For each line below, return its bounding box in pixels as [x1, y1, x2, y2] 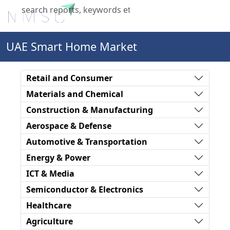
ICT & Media [26, 167, 74, 179]
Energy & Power [26, 151, 90, 163]
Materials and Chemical [26, 88, 123, 100]
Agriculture [26, 215, 73, 227]
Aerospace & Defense [26, 120, 111, 131]
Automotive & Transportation [26, 136, 147, 147]
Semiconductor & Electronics [26, 183, 143, 195]
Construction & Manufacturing [26, 104, 153, 116]
